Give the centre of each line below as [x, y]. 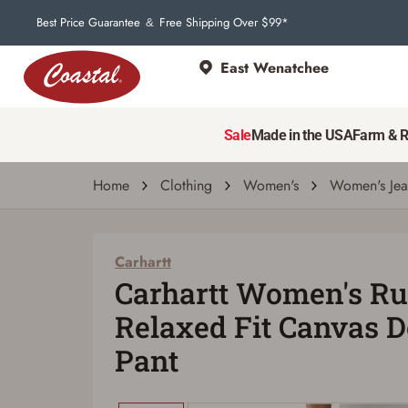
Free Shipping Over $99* [224, 22]
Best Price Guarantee [88, 22]
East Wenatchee [275, 67]
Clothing [186, 185]
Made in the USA [301, 135]
